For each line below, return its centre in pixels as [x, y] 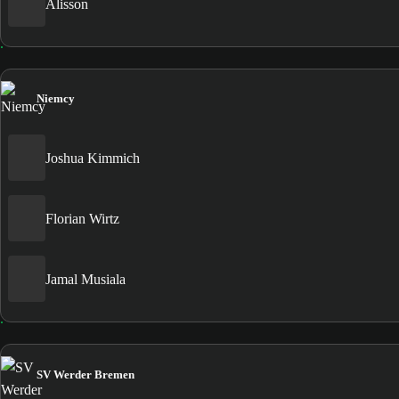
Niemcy [56, 99]
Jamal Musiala [85, 279]
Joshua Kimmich [93, 158]
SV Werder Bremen [85, 374]
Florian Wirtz [82, 218]
